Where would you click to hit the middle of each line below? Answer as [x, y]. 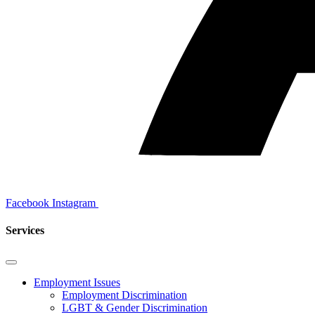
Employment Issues [77, 282]
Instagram [74, 203]
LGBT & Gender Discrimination [135, 307]
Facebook [27, 203]
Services [25, 231]
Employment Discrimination [124, 295]
